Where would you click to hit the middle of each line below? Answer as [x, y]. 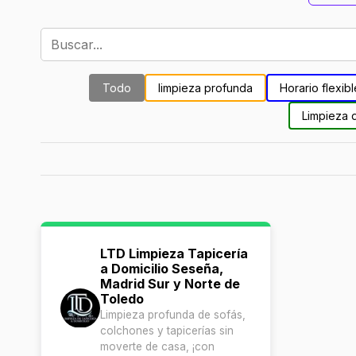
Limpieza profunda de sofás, [173, 315]
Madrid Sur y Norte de [170, 284]
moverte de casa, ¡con [157, 346]
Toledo [122, 299]
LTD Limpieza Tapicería [174, 253]
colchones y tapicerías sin [167, 331]
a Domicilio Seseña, [162, 269]
